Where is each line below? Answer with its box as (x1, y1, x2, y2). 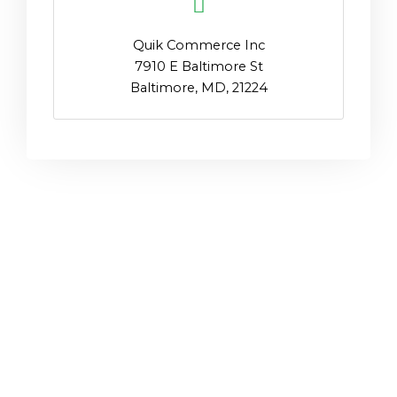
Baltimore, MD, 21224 (129, 80, 268, 97)
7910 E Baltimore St (134, 58, 263, 74)
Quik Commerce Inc (132, 36, 265, 53)
